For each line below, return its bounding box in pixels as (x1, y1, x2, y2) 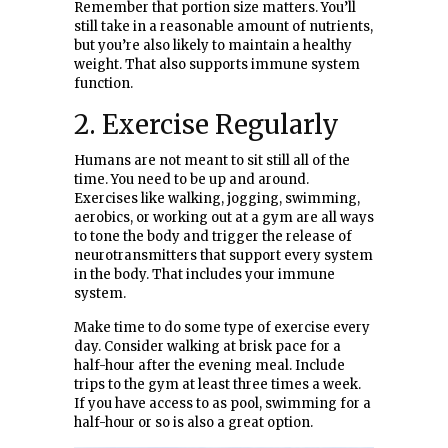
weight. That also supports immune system (74, 55, 360, 73)
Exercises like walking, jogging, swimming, (74, 189, 360, 207)
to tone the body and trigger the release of (74, 227, 352, 245)
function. (74, 74, 133, 92)
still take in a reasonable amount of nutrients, (74, 17, 373, 35)
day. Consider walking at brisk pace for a (74, 337, 341, 355)
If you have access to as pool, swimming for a (74, 394, 371, 412)
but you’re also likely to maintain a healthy (74, 36, 352, 54)
